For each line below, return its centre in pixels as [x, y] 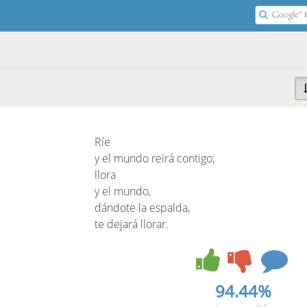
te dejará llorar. [132, 224]
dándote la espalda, [142, 208]
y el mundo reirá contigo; [155, 158]
